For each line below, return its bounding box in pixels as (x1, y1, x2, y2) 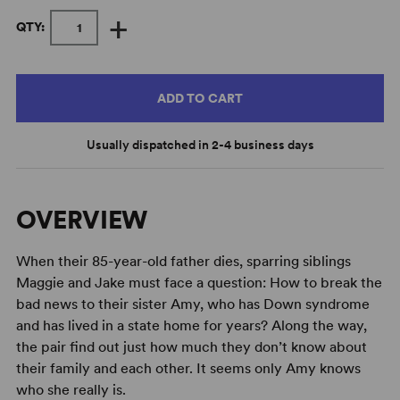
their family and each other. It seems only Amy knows (15, 359, 361, 377)
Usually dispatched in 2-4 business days (86, 137, 314, 152)
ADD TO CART (156, 90, 244, 105)
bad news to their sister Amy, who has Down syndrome (15, 295, 370, 312)
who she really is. (15, 380, 126, 398)
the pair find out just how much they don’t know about (15, 337, 367, 355)
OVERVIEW (15, 204, 148, 235)
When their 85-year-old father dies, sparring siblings (15, 252, 351, 270)
